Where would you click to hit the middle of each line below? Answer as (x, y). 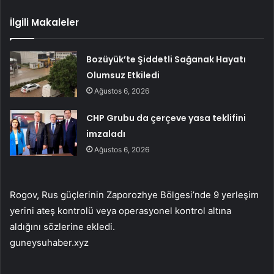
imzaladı (106, 134)
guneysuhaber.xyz (49, 242)
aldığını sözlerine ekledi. (62, 226)
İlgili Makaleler (44, 22)
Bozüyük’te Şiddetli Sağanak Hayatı (166, 59)
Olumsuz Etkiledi (123, 75)
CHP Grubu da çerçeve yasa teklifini (166, 118)
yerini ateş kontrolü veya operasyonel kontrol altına (120, 210)
